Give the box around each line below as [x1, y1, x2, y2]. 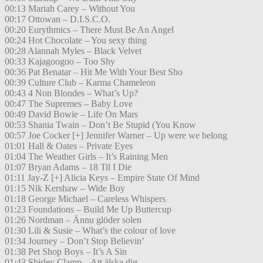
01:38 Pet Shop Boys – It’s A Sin [5, 247, 127, 257]
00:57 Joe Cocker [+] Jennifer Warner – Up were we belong [5, 130, 227, 141]
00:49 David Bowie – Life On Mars [5, 109, 138, 120]
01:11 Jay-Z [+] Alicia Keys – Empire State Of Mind [5, 173, 200, 183]
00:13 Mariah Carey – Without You [5, 4, 135, 14]
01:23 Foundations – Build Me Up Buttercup [5, 204, 171, 215]
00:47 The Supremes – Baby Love [5, 99, 133, 109]
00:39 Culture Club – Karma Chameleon [5, 77, 156, 88]
